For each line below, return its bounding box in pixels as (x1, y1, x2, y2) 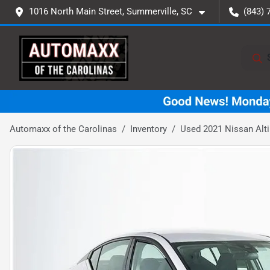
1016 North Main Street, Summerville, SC (29, 6, 192, 17)
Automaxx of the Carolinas (10, 123, 117, 134)
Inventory (130, 123, 167, 134)
